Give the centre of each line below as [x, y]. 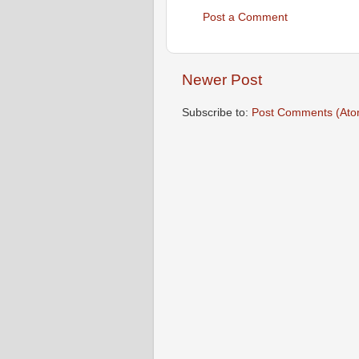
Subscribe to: [217, 112]
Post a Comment [245, 17]
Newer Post [222, 80]
